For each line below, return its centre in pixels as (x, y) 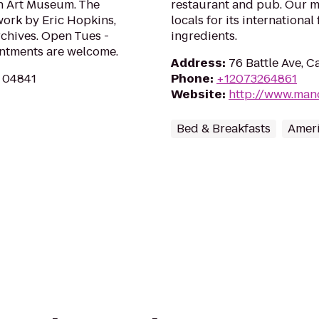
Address (197, 63)
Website (197, 94)
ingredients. (204, 36)
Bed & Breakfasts (224, 129)
